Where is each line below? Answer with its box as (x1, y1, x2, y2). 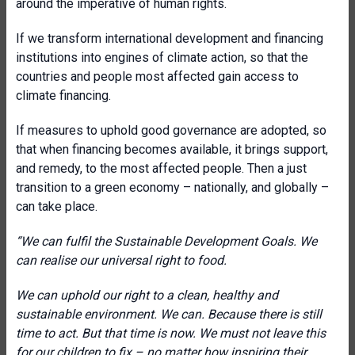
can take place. (16, 199, 97, 214)
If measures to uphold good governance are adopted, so (16, 123, 326, 138)
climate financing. (16, 88, 111, 103)
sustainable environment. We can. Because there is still (16, 307, 322, 322)
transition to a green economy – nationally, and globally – (16, 180, 329, 195)
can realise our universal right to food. (16, 253, 227, 268)
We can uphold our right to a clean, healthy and (16, 288, 278, 303)
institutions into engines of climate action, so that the (16, 50, 308, 65)
